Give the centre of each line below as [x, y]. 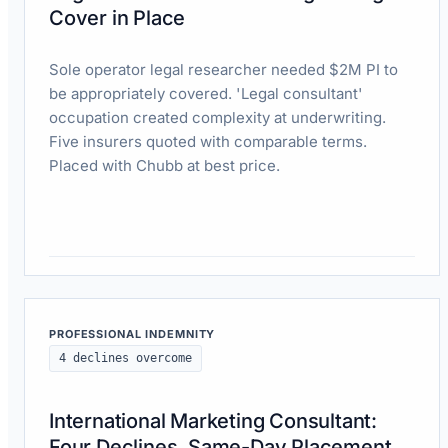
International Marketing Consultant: [213, 420]
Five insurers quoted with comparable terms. [208, 141]
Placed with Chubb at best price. [164, 165]
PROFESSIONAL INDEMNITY [132, 333]
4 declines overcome [125, 357]
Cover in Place [117, 17]
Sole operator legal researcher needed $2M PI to [223, 69]
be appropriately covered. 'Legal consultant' [206, 93]
